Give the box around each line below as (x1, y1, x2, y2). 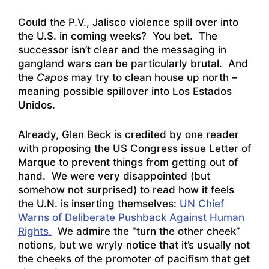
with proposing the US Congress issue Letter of (18, 142, 251, 154)
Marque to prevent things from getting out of (18, 156, 238, 168)
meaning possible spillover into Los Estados (18, 85, 232, 98)
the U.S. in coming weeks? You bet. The (18, 30, 217, 43)
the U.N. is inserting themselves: (18, 197, 180, 210)
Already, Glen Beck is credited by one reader (18, 128, 239, 141)
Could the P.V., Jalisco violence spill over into (18, 16, 238, 29)
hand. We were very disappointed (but (18, 169, 210, 182)
